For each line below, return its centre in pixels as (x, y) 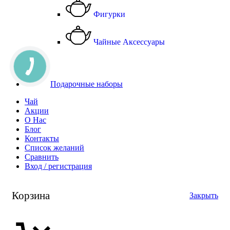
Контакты (42, 138)
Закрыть (204, 195)
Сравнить (42, 157)
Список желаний (54, 147)
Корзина (31, 195)
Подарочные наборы (87, 84)
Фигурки (108, 14)
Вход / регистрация (58, 166)
